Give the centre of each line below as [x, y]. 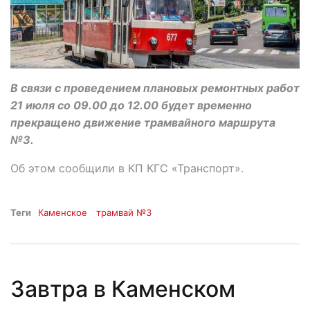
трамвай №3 [124, 212]
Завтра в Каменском [123, 289]
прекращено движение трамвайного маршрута [143, 122]
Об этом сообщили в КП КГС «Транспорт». [127, 168]
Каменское [63, 212]
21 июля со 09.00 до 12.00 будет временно [131, 105]
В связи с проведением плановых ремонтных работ [155, 88]
